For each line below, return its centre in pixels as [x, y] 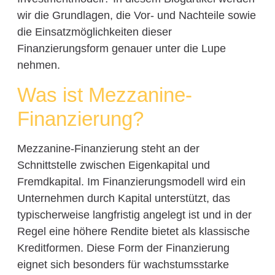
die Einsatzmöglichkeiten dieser [94, 32]
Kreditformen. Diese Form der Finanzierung [123, 248]
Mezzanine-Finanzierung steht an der [108, 148]
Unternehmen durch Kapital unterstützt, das [123, 198]
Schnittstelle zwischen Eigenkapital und [113, 165]
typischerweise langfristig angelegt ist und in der [134, 215]
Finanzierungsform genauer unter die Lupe [121, 49]
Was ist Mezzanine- [104, 95]
